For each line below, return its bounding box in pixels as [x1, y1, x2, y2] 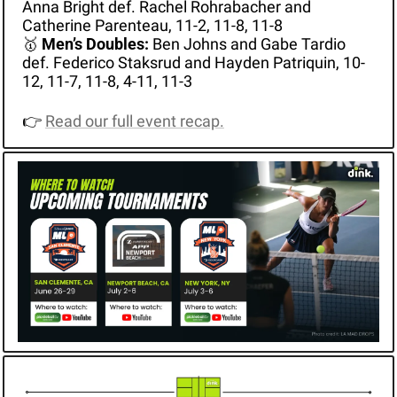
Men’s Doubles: [41, 34, 152, 53]
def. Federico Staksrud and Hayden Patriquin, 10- [21, 52, 365, 72]
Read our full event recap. [44, 111, 224, 130]
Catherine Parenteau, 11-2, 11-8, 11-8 [21, 15, 283, 35]
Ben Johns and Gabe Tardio [152, 34, 346, 53]
